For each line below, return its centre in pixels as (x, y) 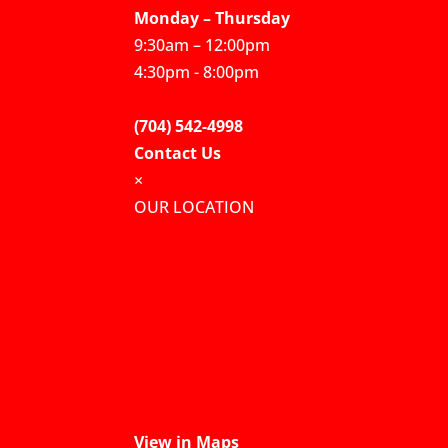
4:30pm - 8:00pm (197, 71)
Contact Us (178, 152)
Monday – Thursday (212, 17)
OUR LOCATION (194, 206)
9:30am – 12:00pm (202, 44)
